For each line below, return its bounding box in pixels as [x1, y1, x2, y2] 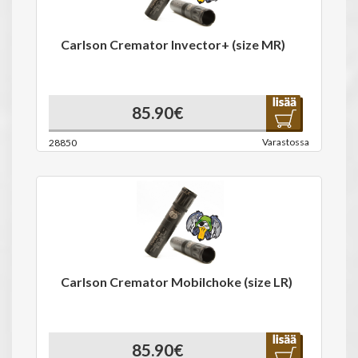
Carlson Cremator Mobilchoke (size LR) [61, 274, 292, 289]
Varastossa [262, 136, 309, 148]
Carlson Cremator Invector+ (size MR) [61, 37, 285, 52]
